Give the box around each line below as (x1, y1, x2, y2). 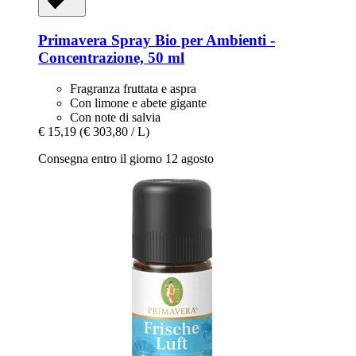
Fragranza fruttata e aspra (70, 81, 196, 95)
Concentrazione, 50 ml (38, 49, 184, 67)
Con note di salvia (70, 110, 161, 124)
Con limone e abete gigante (70, 95, 207, 110)
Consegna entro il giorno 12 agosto (38, 151, 214, 165)
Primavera (38, 32, 107, 49)
